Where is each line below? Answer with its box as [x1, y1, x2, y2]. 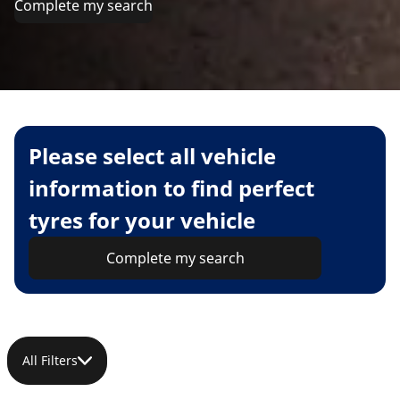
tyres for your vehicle [29, 205, 255, 236]
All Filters [22, 352, 78, 370]
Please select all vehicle [29, 141, 276, 171]
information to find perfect [29, 173, 314, 204]
